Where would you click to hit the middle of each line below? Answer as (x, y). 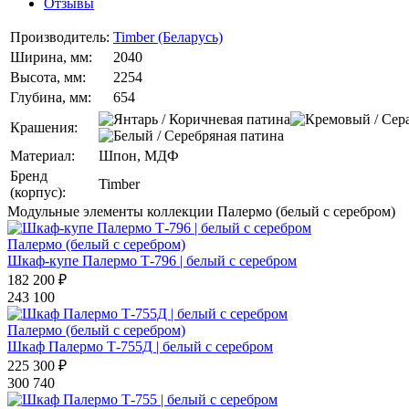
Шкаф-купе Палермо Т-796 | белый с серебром (152, 260)
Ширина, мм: (51, 57)
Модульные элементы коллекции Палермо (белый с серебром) (201, 211)
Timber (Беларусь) (168, 37)
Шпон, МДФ (139, 155)
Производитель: (60, 37)
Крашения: (44, 127)
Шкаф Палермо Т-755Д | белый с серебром (140, 346)
